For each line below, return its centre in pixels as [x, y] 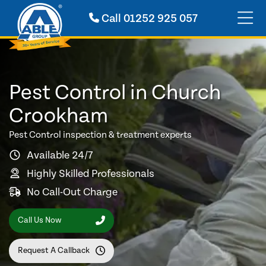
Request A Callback [54, 251]
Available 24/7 [60, 155]
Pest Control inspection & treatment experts [100, 135]
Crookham [58, 116]
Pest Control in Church [115, 93]
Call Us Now [39, 221]
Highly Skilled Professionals [91, 173]
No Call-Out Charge [72, 192]
